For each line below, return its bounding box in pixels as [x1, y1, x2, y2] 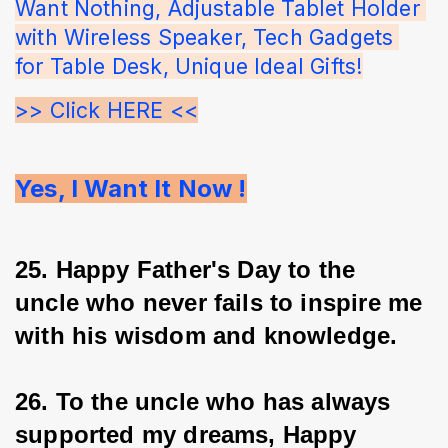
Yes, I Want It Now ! [15, 174, 247, 204]
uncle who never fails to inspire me [15, 289, 430, 317]
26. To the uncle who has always [15, 388, 398, 416]
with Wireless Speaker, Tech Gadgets [15, 24, 400, 51]
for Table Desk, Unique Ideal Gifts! [15, 53, 364, 80]
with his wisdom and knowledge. [15, 322, 398, 350]
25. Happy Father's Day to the [15, 256, 363, 284]
